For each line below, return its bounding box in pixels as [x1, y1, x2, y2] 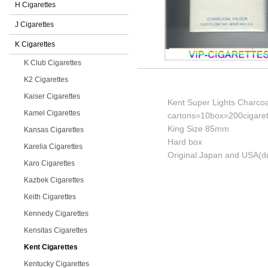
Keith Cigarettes [24, 193, 76, 201]
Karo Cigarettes [24, 159, 75, 167]
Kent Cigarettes [24, 243, 78, 251]
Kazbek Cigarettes [24, 176, 84, 184]
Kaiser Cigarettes [24, 92, 80, 100]
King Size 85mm [167, 124, 229, 133]
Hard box [167, 137, 202, 147]
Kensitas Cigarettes [24, 226, 87, 234]
